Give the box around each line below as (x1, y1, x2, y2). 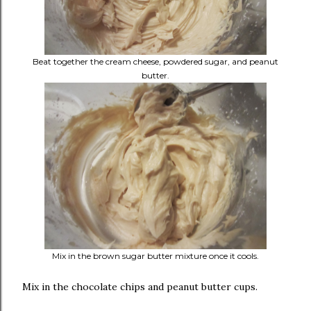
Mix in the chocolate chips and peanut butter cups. (22, 280, 258, 293)
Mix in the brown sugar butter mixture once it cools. (52, 251, 259, 261)
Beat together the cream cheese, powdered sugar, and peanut (33, 56, 278, 67)
